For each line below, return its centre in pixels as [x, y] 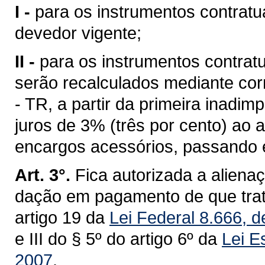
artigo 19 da [62, 217]
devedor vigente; [78, 33]
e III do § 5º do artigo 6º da [118, 239]
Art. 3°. [43, 175]
